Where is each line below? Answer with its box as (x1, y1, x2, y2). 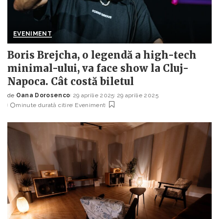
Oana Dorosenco (16, 92, 70, 99)
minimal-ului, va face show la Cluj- (7, 62, 189, 75)
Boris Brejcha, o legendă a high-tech (7, 49, 197, 62)
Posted (7, 96, 31, 103)
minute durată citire (16, 102, 73, 109)
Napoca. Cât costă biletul (7, 75, 134, 88)
